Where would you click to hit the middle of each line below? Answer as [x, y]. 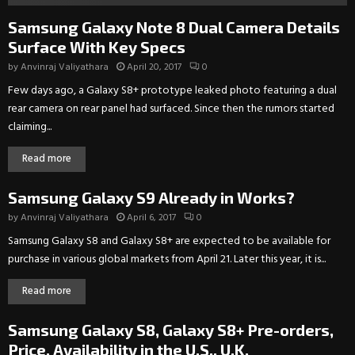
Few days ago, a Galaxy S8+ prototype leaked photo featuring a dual [172, 91]
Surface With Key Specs [97, 47]
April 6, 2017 [151, 218]
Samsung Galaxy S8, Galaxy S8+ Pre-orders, [171, 330]
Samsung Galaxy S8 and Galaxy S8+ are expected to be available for [169, 242]
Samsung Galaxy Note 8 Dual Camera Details [174, 27]
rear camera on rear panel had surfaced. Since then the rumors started [171, 109]
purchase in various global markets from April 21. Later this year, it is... [167, 260]
